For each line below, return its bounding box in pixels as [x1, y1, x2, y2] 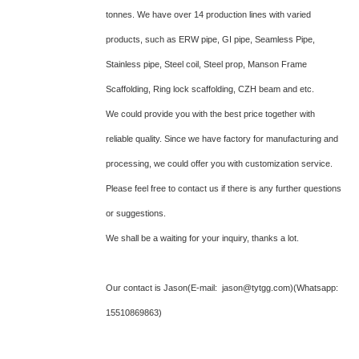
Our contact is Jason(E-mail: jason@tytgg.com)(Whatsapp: [106, 283, 338, 292]
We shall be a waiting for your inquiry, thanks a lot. [106, 233, 301, 243]
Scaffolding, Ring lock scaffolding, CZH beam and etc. [106, 84, 314, 94]
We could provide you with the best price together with [106, 109, 315, 119]
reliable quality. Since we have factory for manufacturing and [106, 134, 338, 143]
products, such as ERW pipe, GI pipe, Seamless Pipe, [106, 34, 315, 44]
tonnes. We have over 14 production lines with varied [106, 10, 311, 19]
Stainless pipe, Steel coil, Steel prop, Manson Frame [106, 59, 307, 69]
